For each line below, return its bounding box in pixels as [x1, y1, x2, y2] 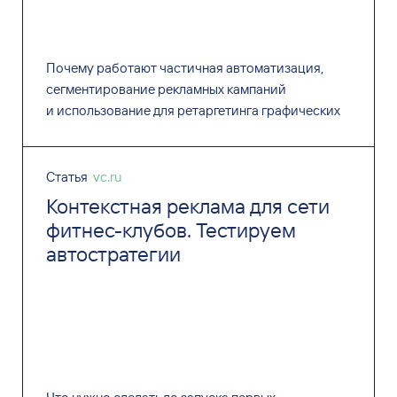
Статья [45, 168, 88, 186]
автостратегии [45, 241, 181, 268]
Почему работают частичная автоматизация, [45, 59, 323, 77]
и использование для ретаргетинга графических [45, 102, 340, 120]
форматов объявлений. [45, 123, 188, 141]
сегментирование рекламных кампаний [45, 81, 286, 98]
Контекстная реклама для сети [45, 193, 330, 220]
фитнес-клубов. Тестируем [45, 217, 296, 244]
